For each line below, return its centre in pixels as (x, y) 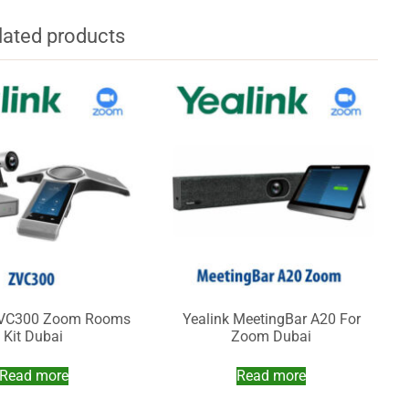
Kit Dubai (34, 337)
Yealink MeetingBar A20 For (271, 320)
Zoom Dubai (272, 337)
